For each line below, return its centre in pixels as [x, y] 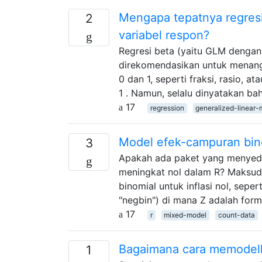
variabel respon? [164, 35]
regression [167, 108]
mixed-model [185, 215]
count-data [236, 215]
